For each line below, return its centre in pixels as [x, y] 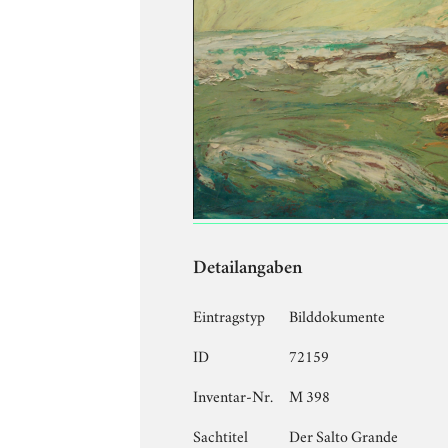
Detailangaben [248, 269]
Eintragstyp [229, 314]
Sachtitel [221, 434]
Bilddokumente [337, 314]
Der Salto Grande [344, 434]
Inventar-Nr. [233, 394]
